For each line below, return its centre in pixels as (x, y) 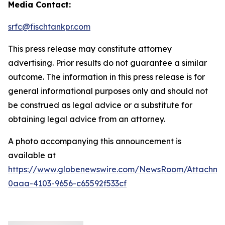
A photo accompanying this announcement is (95, 141)
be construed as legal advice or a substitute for (100, 105)
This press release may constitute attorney (90, 49)
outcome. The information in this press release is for (106, 77)
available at (32, 155)
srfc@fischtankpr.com (49, 27)
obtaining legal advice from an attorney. (87, 119)
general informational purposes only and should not (108, 91)
